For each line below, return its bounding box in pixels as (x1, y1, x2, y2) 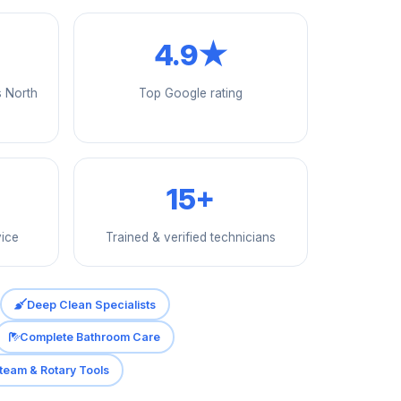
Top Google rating (139, 86, 243, 101)
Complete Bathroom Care (19, 330, 160, 345)
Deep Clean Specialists (26, 297, 156, 311)
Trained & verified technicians (106, 230, 276, 245)
